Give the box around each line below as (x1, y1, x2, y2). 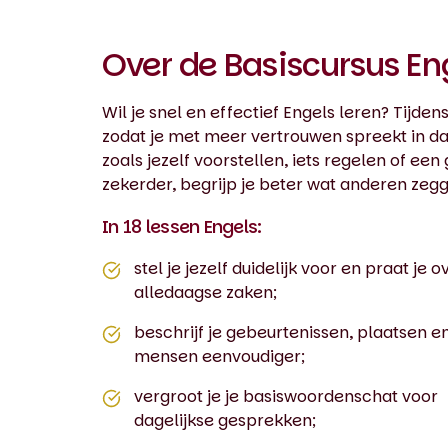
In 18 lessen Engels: (102, 214, 262, 239)
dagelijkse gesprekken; (134, 409, 316, 432)
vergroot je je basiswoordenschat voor (134, 385, 438, 408)
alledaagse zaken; (134, 281, 277, 304)
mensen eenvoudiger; (134, 345, 305, 368)
